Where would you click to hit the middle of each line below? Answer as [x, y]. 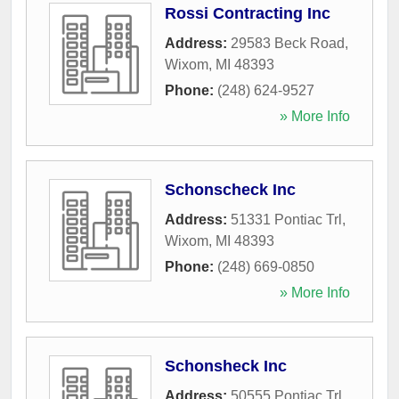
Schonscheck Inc [230, 189]
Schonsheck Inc [226, 366]
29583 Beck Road [288, 43]
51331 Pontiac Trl [286, 219]
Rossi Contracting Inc [248, 13]
